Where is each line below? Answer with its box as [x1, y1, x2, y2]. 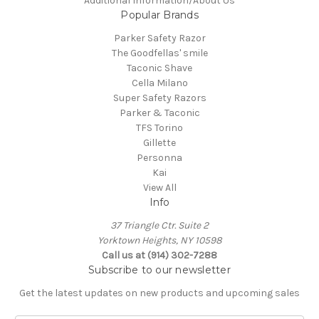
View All [142, 181, 177, 194]
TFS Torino [136, 121, 183, 134]
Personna [137, 151, 182, 164]
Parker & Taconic [119, 106, 200, 119]
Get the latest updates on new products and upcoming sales [19, 286, 300, 299]
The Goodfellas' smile [111, 46, 208, 59]
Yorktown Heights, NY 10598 [97, 234, 222, 246]
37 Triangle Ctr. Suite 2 [110, 219, 209, 231]
